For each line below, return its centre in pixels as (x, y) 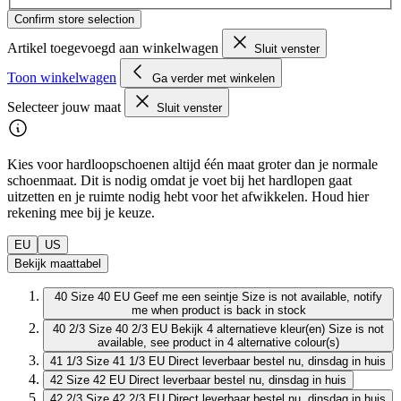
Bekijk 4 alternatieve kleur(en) (248, 328)
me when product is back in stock (218, 310)
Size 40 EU (100, 296)
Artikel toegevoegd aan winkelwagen (115, 47)
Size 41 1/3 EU (125, 361)
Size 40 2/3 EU (128, 328)
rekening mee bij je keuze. (81, 212)
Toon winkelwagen (62, 77)
